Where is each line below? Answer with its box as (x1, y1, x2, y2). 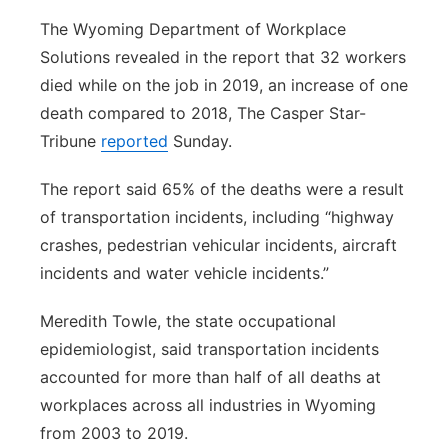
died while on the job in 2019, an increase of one (40, 75, 408, 95)
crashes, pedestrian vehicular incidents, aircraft (40, 235, 397, 255)
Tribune (40, 131, 101, 151)
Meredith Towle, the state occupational (40, 311, 336, 331)
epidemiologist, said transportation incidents (40, 339, 379, 359)
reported (101, 131, 168, 151)
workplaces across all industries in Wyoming (40, 395, 376, 415)
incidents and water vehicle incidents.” (40, 263, 329, 283)
